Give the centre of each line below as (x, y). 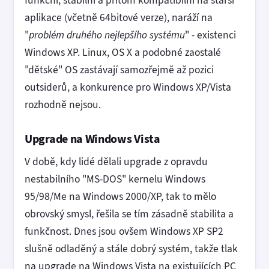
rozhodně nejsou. (63, 104)
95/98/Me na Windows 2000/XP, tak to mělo (120, 196)
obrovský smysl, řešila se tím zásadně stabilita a (129, 213)
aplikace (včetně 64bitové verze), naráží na (119, 17)
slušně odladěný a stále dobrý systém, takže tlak (131, 248)
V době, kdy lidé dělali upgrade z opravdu (116, 161)
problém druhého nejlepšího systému (107, 35)
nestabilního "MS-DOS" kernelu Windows (115, 179)
